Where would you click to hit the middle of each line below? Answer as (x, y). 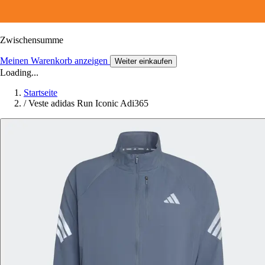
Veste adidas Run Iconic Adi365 (88, 103)
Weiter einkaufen (143, 61)
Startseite (41, 92)
